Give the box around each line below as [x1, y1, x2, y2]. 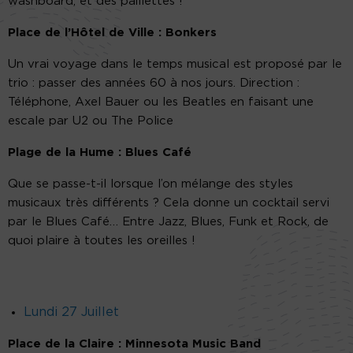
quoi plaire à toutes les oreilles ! [8, 235, 195, 247]
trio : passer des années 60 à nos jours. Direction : [8, 77, 299, 90]
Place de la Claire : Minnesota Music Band [8, 338, 261, 351]
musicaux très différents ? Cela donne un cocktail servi [8, 197, 329, 210]
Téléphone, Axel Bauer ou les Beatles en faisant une [8, 96, 314, 109]
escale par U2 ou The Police [8, 115, 173, 128]
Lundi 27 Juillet [24, 306, 119, 319]
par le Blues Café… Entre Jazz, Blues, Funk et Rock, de [8, 216, 329, 229]
